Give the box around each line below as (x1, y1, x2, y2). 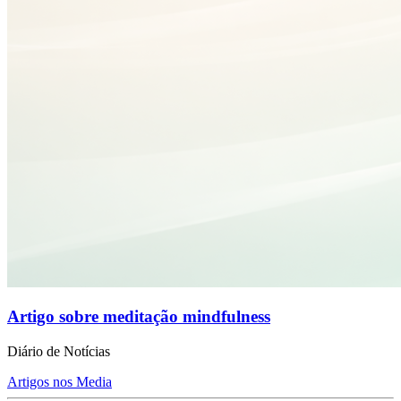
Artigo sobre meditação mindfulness (7, 307, 270, 327)
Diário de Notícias (7, 344, 110, 360)
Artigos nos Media (7, 374, 112, 390)
